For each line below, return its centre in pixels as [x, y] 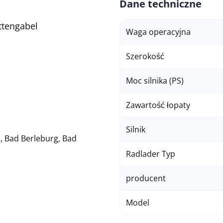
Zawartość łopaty [158, 105]
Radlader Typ [151, 154]
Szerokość [145, 56]
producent [146, 178]
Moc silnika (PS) [155, 81]
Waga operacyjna [158, 32]
